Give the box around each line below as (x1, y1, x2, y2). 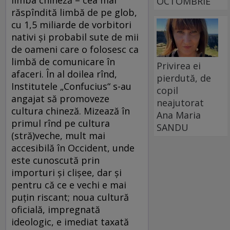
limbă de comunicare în (11, 55, 115, 68)
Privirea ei (157, 59, 201, 72)
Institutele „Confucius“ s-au (11, 80, 131, 92)
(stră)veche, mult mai (11, 129, 105, 142)
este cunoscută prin (11, 154, 100, 166)
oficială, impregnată (11, 203, 100, 216)
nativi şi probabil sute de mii (11, 30, 139, 43)
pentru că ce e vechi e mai (11, 178, 126, 191)
